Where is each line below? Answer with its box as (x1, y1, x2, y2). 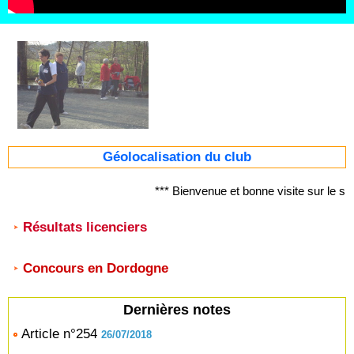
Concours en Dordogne (23, 260, 168, 276)
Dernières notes (123, 301, 231, 318)
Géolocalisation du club (103, 149, 251, 164)
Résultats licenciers (23, 219, 147, 235)
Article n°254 (21, 326, 97, 341)
